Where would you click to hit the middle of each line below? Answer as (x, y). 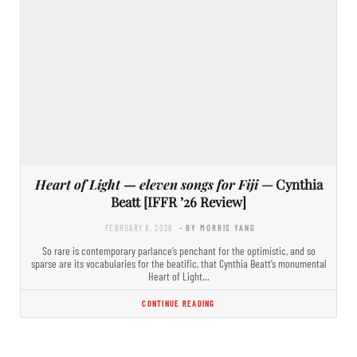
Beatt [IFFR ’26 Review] (178, 201)
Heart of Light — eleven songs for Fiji (146, 184)
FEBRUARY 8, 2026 (139, 227)
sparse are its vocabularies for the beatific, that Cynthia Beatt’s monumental (178, 263)
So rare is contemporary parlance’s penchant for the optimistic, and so (178, 250)
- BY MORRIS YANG (217, 227)
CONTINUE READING (178, 303)
